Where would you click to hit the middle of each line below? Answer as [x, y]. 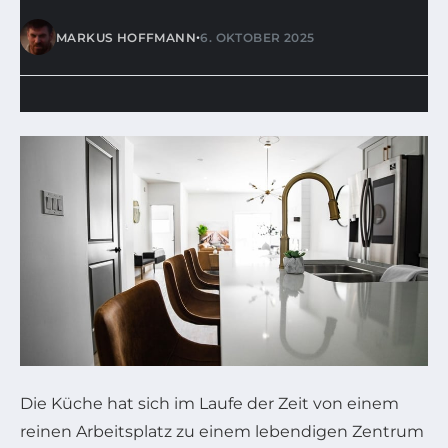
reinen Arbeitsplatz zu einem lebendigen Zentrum [222, 431]
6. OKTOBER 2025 [257, 37]
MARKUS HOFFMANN [126, 37]
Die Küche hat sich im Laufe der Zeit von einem [209, 403]
